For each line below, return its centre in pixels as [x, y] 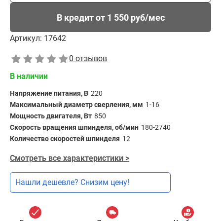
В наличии [29, 76]
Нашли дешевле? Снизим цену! [72, 182]
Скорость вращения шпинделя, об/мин [74, 127]
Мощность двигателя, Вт [51, 116]
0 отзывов [88, 58]
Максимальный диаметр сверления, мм [76, 105]
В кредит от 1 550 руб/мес [110, 17]
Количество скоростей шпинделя [65, 139]
